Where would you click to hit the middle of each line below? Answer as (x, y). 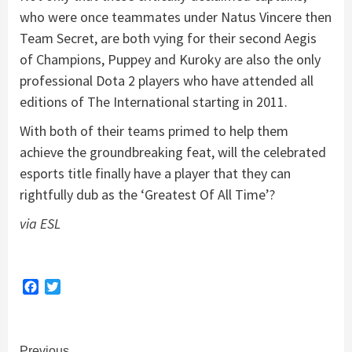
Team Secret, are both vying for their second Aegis (168, 38)
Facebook (64, 286)
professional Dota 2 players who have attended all (167, 80)
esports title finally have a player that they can (155, 173)
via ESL (40, 223)
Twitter (81, 286)
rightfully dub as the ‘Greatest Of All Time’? (147, 194)
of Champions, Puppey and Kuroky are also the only (170, 59)
